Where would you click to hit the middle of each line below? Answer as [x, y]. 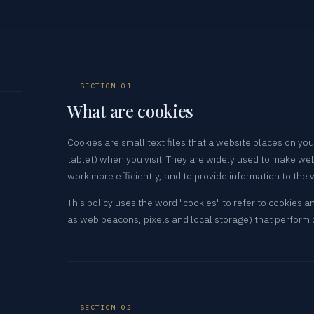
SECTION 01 [106, 86]
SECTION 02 [106, 308]
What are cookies [131, 111]
